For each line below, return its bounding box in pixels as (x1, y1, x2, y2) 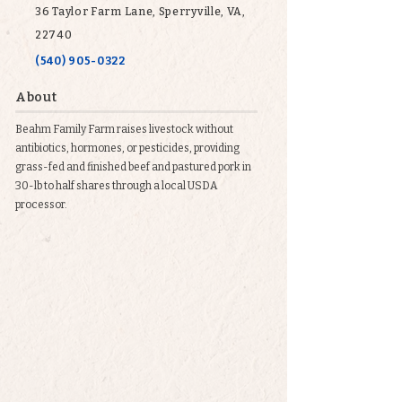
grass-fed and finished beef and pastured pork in (15, 161, 251, 173)
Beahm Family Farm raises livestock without (15, 123, 233, 135)
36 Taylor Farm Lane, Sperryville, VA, (35, 5, 246, 18)
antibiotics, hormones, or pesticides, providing (15, 142, 240, 154)
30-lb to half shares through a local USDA (15, 179, 218, 192)
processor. (15, 198, 67, 211)
